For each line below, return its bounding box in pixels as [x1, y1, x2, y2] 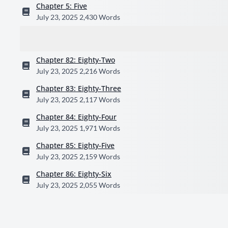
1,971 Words [79, 124, 120, 132]
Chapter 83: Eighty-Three [36, 83, 121, 93]
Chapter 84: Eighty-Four [36, 112, 117, 122]
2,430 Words [79, 13, 120, 21]
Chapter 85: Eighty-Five [36, 140, 115, 150]
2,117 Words [79, 95, 120, 104]
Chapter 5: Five [36, 1, 87, 11]
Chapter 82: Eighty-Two [36, 55, 115, 65]
